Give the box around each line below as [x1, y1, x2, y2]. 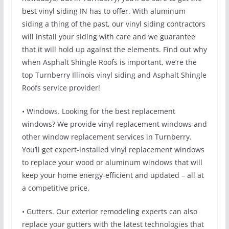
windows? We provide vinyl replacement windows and [21, 119, 207, 129]
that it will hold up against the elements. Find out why [21, 44, 207, 55]
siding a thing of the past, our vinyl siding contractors [21, 19, 205, 29]
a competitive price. [21, 183, 89, 193]
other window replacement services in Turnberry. [21, 132, 192, 142]
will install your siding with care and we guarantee [21, 32, 195, 42]
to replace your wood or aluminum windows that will [21, 157, 202, 168]
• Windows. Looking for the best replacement [21, 106, 175, 117]
